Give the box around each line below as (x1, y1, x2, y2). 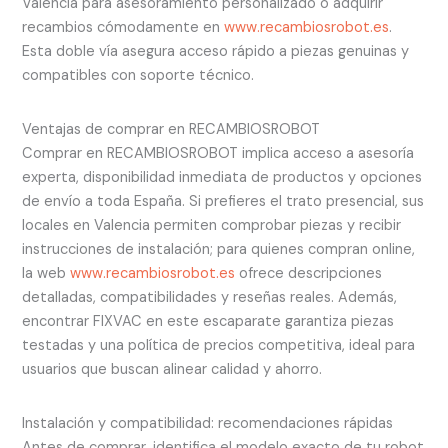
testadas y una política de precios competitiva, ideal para (22, 336, 416, 356)
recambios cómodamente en (22, 18, 225, 38)
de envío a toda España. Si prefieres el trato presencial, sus (22, 192, 425, 212)
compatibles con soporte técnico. (22, 66, 255, 86)
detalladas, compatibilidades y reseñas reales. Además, (22, 288, 398, 308)
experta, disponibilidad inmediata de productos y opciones (22, 168, 423, 188)
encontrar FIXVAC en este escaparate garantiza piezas (22, 312, 395, 332)
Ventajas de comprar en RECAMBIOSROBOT (22, 120, 321, 140)
